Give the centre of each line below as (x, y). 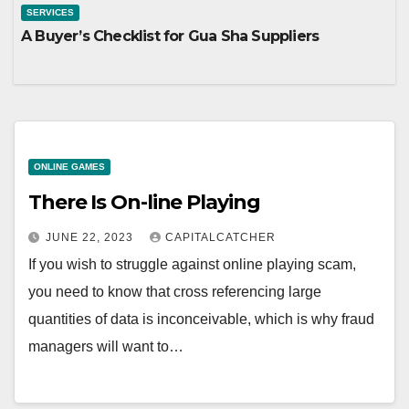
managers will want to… (106, 347)
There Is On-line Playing (144, 203)
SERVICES (50, 13)
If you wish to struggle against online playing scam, (192, 265)
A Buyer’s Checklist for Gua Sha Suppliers (170, 37)
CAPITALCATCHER (220, 238)
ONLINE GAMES (69, 167)
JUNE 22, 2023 (91, 238)
